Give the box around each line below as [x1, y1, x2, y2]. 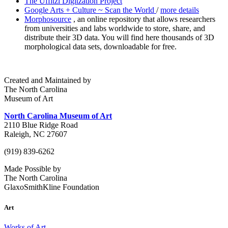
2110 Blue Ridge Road [4, 121, 78, 130]
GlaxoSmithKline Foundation [4, 183, 99, 192]
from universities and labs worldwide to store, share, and [24, 24, 205, 33]
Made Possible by [4, 164, 61, 174]
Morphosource [24, 15, 71, 24]
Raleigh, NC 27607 [4, 130, 67, 139]
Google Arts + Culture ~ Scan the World [24, 6, 156, 15]
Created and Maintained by [4, 76, 91, 85]
